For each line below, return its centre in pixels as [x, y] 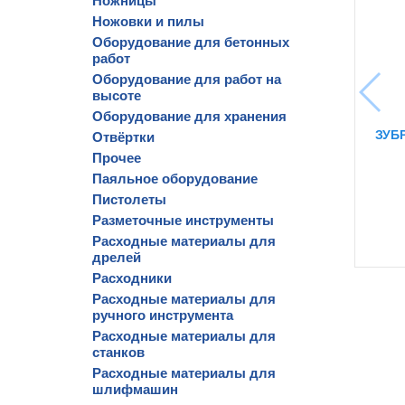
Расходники [132, 278]
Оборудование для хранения [189, 116]
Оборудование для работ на [187, 79]
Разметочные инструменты [183, 220]
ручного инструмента [163, 315]
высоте [117, 95]
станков [118, 352]
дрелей [117, 257]
